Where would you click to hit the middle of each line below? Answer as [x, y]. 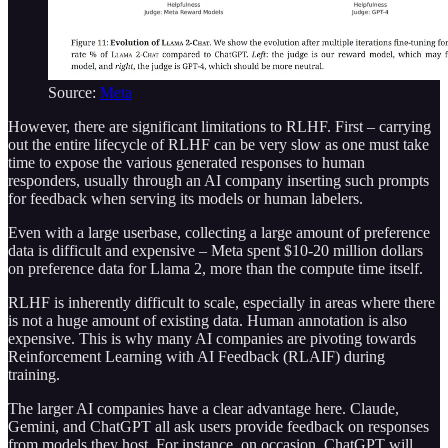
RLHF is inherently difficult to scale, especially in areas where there [221, 303]
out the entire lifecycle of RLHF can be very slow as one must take [218, 145]
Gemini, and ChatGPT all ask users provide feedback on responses [218, 427]
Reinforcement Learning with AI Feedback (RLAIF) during [196, 357]
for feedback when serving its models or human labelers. [185, 199]
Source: [74, 93]
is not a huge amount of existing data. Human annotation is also [207, 321]
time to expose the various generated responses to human [186, 163]
